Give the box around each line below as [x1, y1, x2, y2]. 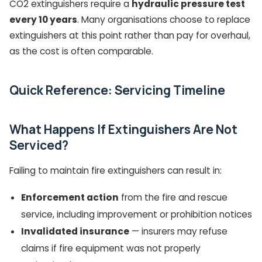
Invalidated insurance [21, 225, 129, 237]
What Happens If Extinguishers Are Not [9, 120, 237, 137]
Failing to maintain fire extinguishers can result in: [9, 164, 222, 177]
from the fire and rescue [119, 191, 227, 204]
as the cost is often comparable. [9, 44, 153, 57]
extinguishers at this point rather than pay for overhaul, [9, 29, 250, 42]
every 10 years [9, 13, 77, 26]
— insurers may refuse [129, 225, 227, 237]
